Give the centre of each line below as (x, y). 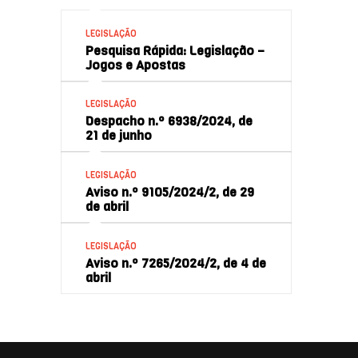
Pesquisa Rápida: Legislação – (175, 50)
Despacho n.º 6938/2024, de (169, 121)
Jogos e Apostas (135, 65)
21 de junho (118, 136)
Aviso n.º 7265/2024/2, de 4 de (175, 263)
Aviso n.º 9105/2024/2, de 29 (169, 193)
